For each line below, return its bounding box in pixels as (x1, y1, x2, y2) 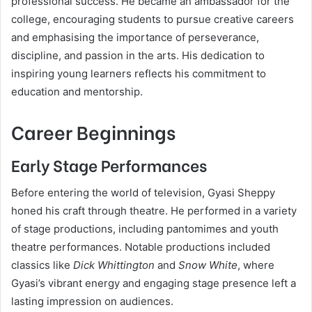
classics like (11, 258, 73, 272)
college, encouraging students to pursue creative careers (11, 12, 294, 26)
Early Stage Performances (11, 153, 207, 176)
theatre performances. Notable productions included (11, 240, 270, 253)
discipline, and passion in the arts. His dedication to (11, 48, 265, 62)
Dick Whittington (73, 258, 155, 272)
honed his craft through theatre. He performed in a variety (11, 203, 297, 217)
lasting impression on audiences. (11, 294, 173, 308)
